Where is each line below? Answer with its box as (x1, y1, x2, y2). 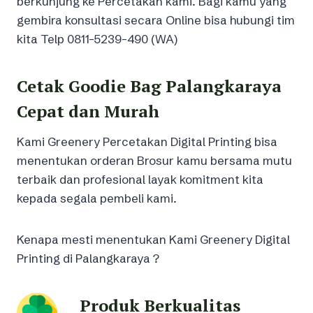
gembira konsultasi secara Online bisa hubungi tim (17, 12, 295, 27)
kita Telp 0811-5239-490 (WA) (17, 31, 177, 46)
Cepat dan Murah (17, 99, 159, 122)
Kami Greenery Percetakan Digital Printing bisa (17, 133, 277, 149)
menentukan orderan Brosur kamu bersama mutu (17, 152, 292, 168)
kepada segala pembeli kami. (17, 190, 177, 205)
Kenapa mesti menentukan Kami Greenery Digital (17, 231, 290, 247)
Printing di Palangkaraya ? (17, 250, 159, 265)
